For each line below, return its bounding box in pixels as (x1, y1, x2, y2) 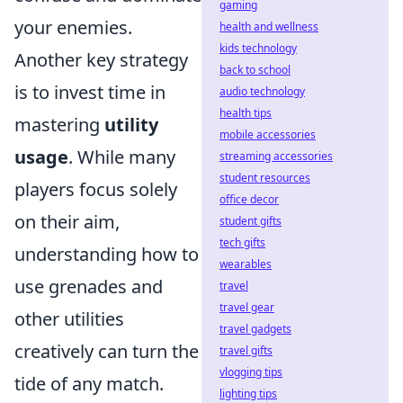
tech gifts (219, 235, 265, 250)
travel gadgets (219, 321, 291, 336)
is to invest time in (14, 80, 166, 104)
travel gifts (219, 343, 273, 358)
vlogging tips (219, 364, 282, 380)
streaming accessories (219, 148, 333, 164)
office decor (219, 192, 279, 207)
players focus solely (14, 177, 177, 201)
